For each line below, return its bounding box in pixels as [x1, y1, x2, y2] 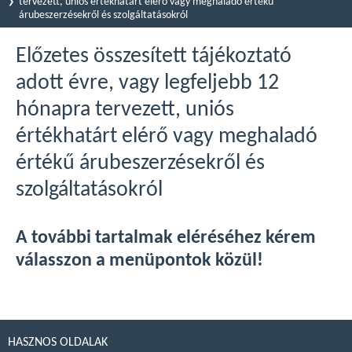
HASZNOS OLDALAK [8, 336, 108, 349]
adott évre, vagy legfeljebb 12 [16, 72, 279, 94]
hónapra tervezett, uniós [16, 99, 234, 121]
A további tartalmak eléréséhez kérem [16, 229, 316, 247]
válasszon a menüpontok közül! [16, 251, 263, 270]
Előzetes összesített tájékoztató [16, 46, 291, 68]
